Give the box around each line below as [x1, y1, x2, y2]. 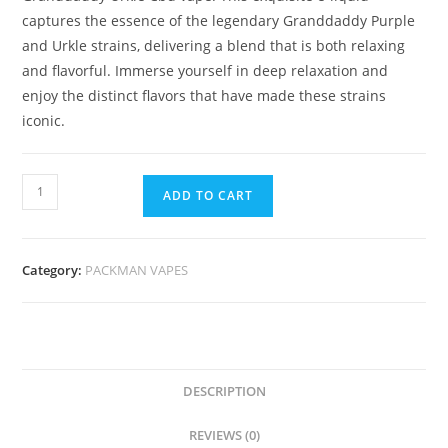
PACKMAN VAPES [85, 260, 189, 279]
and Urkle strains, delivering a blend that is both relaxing [22, 35, 406, 55]
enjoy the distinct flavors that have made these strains [22, 85, 387, 105]
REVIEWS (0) [188, 426, 260, 444]
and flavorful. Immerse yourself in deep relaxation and [22, 60, 389, 80]
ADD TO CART [163, 186, 254, 204]
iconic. [22, 110, 66, 130]
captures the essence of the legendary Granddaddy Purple [22, 10, 416, 30]
